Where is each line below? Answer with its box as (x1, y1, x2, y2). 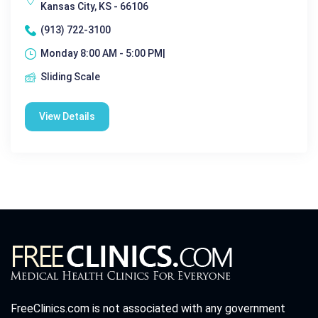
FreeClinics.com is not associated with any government (11, 302, 285, 316)
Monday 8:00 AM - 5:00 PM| (40, 48, 165, 60)
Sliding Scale (40, 71, 100, 83)
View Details (39, 111, 95, 123)
